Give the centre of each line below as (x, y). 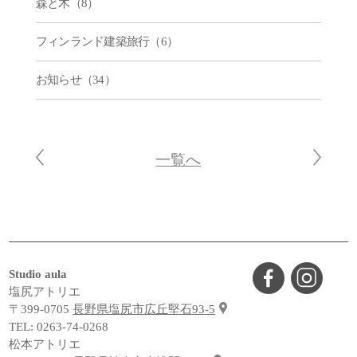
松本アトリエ (45, 344)
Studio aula (38, 274)
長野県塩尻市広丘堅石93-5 (144, 309)
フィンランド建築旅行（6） (106, 41)
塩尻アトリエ (45, 291)
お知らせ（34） (75, 79)
